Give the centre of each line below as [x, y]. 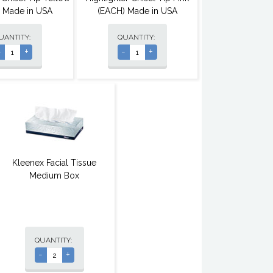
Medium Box [54, 176]
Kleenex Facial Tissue [54, 163]
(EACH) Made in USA [137, 11]
